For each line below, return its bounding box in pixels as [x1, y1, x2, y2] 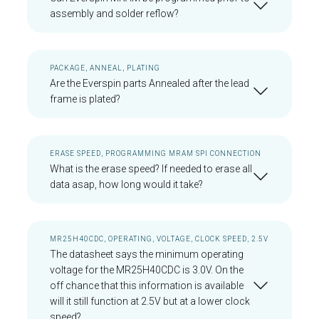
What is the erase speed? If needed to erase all [50, 163, 252, 174]
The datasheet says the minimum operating [50, 249, 244, 260]
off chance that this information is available [50, 280, 244, 291]
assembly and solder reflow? [50, 8, 179, 19]
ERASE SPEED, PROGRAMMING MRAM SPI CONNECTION [50, 150, 261, 157]
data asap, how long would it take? [50, 179, 203, 190]
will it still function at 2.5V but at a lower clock [50, 296, 250, 307]
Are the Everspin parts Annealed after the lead [50, 78, 249, 89]
